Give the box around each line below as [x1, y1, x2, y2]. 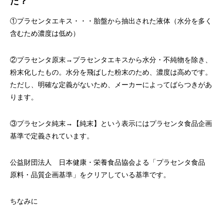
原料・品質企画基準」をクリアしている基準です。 [10, 171, 170, 179]
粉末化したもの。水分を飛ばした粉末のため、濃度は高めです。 [10, 69, 212, 76]
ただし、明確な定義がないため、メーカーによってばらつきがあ [10, 81, 212, 89]
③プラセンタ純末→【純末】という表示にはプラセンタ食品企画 [10, 120, 212, 127]
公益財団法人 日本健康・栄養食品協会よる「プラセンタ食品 [10, 159, 212, 166]
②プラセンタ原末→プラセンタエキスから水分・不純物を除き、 [10, 56, 212, 64]
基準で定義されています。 [10, 132, 94, 140]
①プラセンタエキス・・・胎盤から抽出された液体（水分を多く [10, 17, 212, 25]
